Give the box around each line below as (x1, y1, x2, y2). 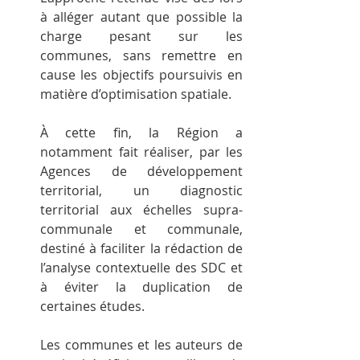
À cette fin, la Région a (40, 123, 243, 141)
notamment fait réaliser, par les (40, 142, 243, 161)
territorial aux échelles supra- (40, 200, 243, 219)
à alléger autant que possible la (40, 7, 243, 26)
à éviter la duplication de (40, 277, 243, 296)
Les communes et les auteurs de (40, 335, 243, 354)
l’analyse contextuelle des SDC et (40, 258, 243, 276)
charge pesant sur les (40, 27, 243, 45)
